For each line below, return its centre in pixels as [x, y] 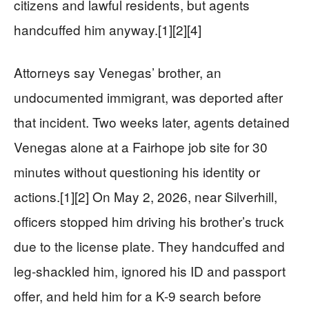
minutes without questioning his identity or [137, 172]
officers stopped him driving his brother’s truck [149, 221]
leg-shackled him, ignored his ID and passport [150, 271]
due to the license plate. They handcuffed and [149, 246]
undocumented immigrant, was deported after [148, 97]
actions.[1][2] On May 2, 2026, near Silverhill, [146, 197]
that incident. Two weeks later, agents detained [152, 122]
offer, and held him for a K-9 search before [138, 296]
